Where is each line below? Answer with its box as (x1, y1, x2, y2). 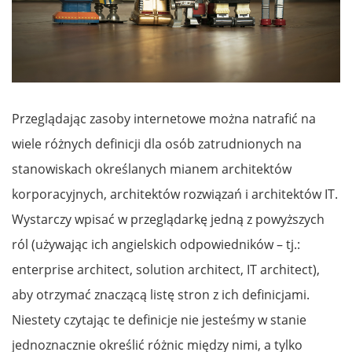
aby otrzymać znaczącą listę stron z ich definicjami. (12, 285, 310, 303)
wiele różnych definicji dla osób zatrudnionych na (12, 134, 302, 152)
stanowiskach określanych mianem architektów (12, 159, 291, 178)
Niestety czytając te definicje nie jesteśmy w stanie (12, 310, 306, 328)
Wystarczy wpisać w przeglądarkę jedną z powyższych (12, 210, 324, 228)
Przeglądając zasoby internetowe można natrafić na (12, 109, 316, 127)
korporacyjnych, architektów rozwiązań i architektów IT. (12, 185, 338, 203)
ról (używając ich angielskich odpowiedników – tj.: (12, 235, 300, 253)
